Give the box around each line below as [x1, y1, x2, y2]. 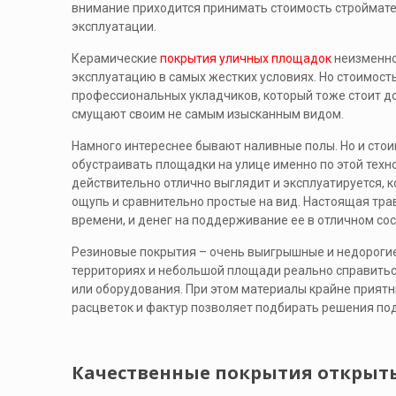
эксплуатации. [71, 19, 156, 34]
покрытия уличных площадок [159, 51, 331, 65]
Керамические [71, 51, 160, 65]
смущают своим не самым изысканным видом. [71, 107, 344, 121]
